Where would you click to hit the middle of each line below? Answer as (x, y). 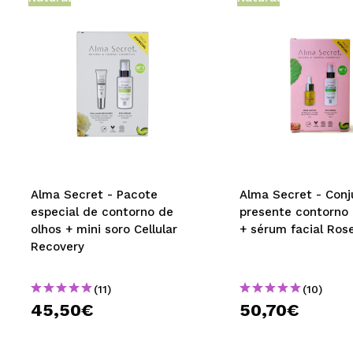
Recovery (58, 247)
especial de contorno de (102, 212)
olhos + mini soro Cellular (104, 229)
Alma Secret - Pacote (94, 195)
